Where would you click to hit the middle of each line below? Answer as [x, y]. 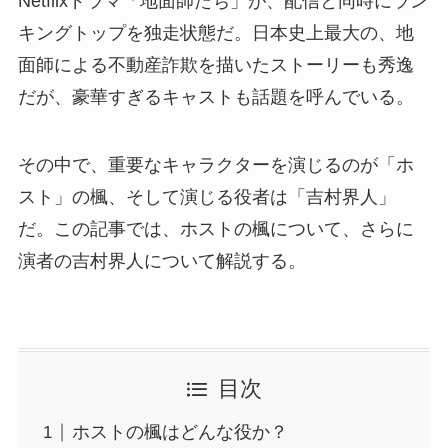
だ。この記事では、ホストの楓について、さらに [215, 228]
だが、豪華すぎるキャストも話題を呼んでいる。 [215, 96]
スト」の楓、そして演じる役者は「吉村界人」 [206, 196]
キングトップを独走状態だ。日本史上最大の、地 [215, 32]
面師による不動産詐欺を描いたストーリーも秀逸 [215, 64]
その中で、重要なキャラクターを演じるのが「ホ [215, 164]
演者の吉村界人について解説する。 [161, 260]
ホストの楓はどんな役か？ [179, 432]
